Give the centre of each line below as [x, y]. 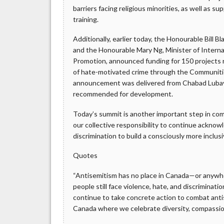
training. [86, 19]
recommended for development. [123, 94]
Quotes [85, 155]
